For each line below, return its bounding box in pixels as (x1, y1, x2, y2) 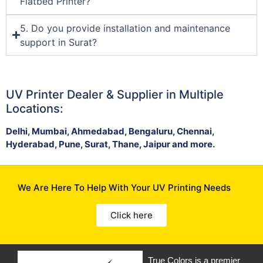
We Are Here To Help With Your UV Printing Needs (18, 182, 231, 194)
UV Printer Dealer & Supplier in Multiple (6, 87, 224, 102)
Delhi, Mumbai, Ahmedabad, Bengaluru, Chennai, (6, 125, 214, 137)
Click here (110, 210, 153, 221)
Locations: (6, 101, 63, 116)
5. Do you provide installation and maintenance (20, 22, 231, 34)
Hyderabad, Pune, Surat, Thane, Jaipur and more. (6, 138, 215, 150)
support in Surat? (20, 36, 97, 48)
